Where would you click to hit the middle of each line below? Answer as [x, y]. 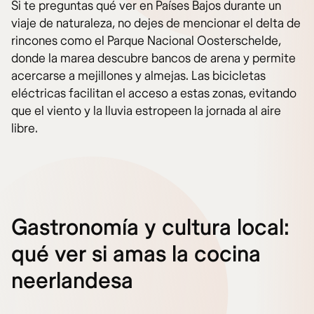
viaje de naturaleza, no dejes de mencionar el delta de [156, 23]
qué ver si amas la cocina [136, 254]
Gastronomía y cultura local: [150, 227]
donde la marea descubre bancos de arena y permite [153, 58]
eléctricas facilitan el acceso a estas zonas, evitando [154, 93]
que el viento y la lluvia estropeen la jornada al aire [146, 111]
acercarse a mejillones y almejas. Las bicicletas [138, 76]
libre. [25, 128]
